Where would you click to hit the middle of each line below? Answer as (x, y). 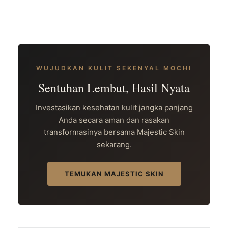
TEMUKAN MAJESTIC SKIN (114, 173)
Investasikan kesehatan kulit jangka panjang (114, 107)
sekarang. (114, 144)
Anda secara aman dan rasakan (114, 120)
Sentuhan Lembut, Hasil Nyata (114, 87)
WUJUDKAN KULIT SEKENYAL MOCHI (114, 68)
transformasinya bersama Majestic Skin (114, 132)
